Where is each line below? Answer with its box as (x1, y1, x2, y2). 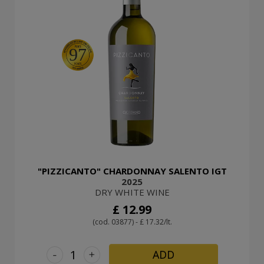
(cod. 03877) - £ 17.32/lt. (92, 216, 172, 227)
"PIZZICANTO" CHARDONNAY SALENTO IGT (37, 164, 227, 177)
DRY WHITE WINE (94, 186, 170, 198)
